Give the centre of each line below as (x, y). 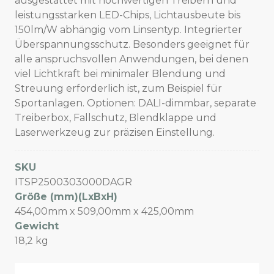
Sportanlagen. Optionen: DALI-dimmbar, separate (135, 103)
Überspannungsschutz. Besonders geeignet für (132, 45)
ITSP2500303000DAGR (73, 182)
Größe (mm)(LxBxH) (66, 197)
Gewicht (37, 226)
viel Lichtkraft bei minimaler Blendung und (120, 74)
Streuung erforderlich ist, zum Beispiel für (118, 89)
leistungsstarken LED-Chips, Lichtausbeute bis (128, 15)
